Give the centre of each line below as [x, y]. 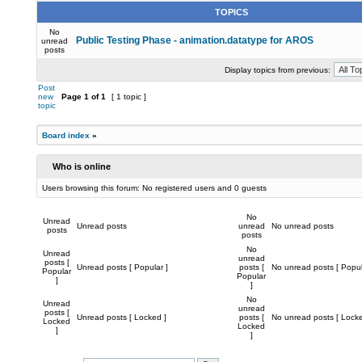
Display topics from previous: [277, 70]
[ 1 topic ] [129, 97]
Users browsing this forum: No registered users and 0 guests [154, 188]
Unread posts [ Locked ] [122, 317]
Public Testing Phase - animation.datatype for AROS [195, 40]
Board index [66, 135]
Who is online [82, 166]
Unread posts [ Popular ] [122, 267]
